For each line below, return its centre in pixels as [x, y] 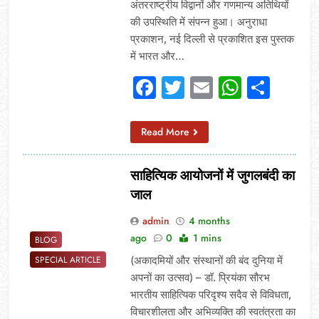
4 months [209, 220]
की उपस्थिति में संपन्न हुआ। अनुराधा [198, 21]
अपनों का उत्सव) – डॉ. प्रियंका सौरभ [200, 277]
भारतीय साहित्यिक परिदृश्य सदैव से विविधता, [210, 294]
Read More [165, 131]
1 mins [207, 237]
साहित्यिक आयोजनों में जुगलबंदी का [212, 175]
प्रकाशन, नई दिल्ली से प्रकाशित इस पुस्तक [212, 38]
